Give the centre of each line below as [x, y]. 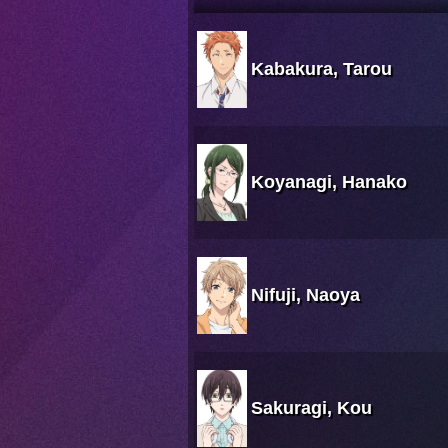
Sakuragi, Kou [311, 408]
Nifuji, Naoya [305, 295]
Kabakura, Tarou [321, 69]
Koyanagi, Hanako [329, 182]
